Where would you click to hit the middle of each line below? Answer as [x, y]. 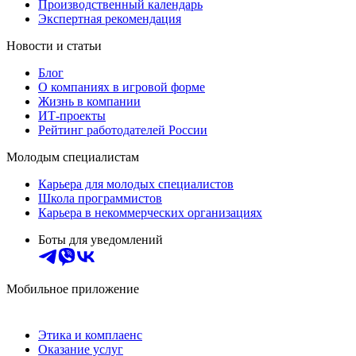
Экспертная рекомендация [110, 19]
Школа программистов [100, 199]
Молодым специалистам [73, 157]
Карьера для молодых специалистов [136, 184]
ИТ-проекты [72, 116]
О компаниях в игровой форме [122, 87]
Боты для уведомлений [101, 240]
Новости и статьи [54, 46]
